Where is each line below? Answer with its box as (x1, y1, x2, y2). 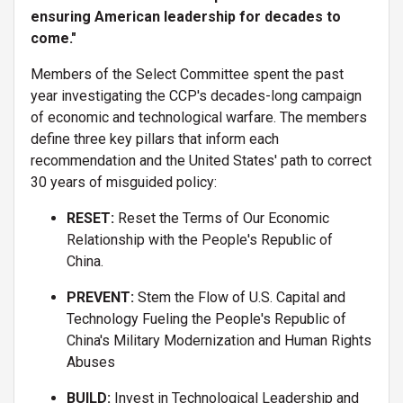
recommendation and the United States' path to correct (31, 151, 372, 169)
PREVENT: (67, 288, 134, 306)
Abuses (67, 353, 115, 371)
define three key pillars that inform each (31, 130, 279, 148)
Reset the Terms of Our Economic (118, 209, 329, 227)
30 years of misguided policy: (31, 173, 217, 191)
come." (31, 29, 76, 47)
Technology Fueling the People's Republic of (67, 309, 346, 327)
